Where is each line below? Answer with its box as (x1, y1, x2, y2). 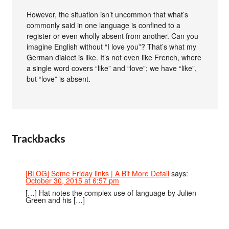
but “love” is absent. (27, 73, 91, 84)
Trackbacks (11, 131, 66, 145)
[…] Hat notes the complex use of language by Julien (26, 188, 197, 198)
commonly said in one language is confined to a (27, 19, 181, 30)
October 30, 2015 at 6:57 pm (26, 175, 120, 186)
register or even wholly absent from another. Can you (27, 30, 199, 41)
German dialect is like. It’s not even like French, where (27, 52, 202, 62)
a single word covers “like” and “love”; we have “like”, (27, 62, 197, 73)
